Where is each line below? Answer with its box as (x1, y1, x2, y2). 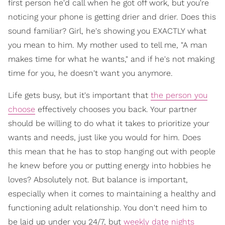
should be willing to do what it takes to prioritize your (8, 118, 209, 128)
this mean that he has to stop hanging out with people (8, 146, 215, 156)
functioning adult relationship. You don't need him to (8, 202, 207, 212)
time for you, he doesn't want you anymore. (8, 68, 173, 78)
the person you (151, 90, 207, 100)
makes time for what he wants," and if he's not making (8, 54, 214, 64)
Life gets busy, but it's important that (8, 90, 151, 100)
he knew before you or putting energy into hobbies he (8, 160, 211, 170)
